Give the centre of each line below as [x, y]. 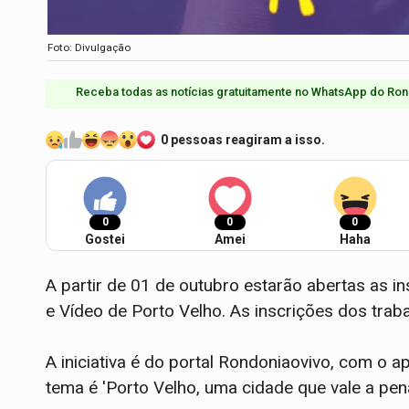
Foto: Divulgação [89, 47]
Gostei [105, 239]
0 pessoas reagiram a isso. [243, 139]
